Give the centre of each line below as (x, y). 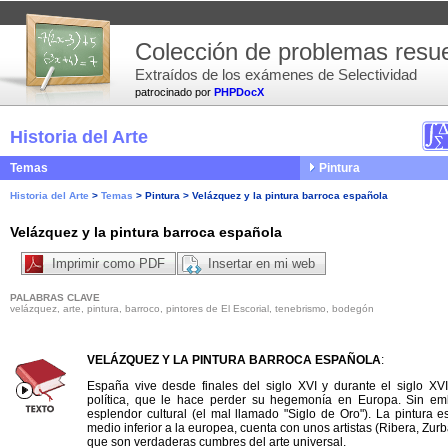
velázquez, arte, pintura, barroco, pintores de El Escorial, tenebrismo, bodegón (192, 309)
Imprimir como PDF (108, 264)
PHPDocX (239, 92)
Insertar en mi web (261, 264)
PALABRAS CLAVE (55, 298)
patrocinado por (174, 92)
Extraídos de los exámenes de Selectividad (276, 74)
